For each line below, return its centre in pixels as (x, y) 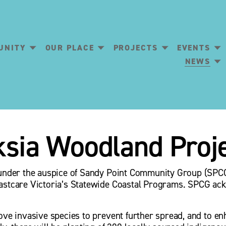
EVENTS (194, 48)
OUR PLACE (70, 48)
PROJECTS (135, 48)
